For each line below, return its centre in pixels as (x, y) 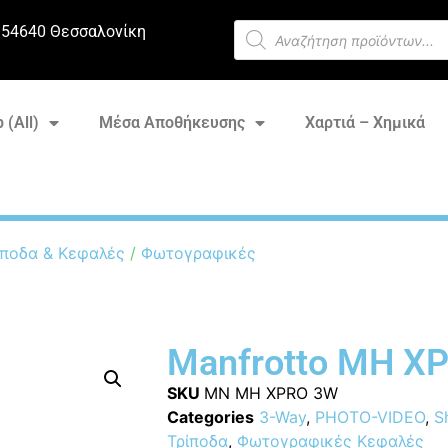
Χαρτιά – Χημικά (364, 122)
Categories (210, 416)
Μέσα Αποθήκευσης (171, 122)
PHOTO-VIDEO (369, 416)
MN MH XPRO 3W (270, 392)
